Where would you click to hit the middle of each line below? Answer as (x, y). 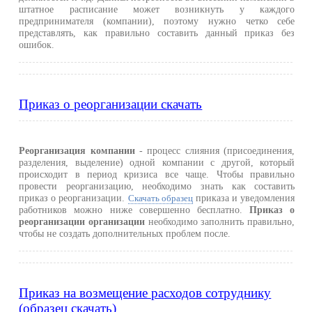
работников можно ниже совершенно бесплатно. (134, 210)
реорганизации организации (82, 222)
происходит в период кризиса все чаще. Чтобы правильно (157, 174)
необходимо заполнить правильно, (220, 222)
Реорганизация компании (77, 151)
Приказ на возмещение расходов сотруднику (145, 293)
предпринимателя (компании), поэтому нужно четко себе (157, 21)
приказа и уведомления (244, 198)
